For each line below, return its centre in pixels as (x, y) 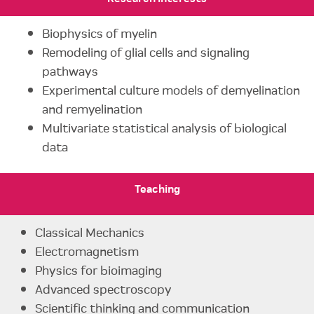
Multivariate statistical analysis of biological (164, 128)
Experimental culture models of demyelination (171, 90)
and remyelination (92, 109)
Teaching (157, 189)
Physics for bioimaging (98, 270)
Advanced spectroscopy (103, 289)
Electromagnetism (87, 251)
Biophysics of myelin (100, 33)
